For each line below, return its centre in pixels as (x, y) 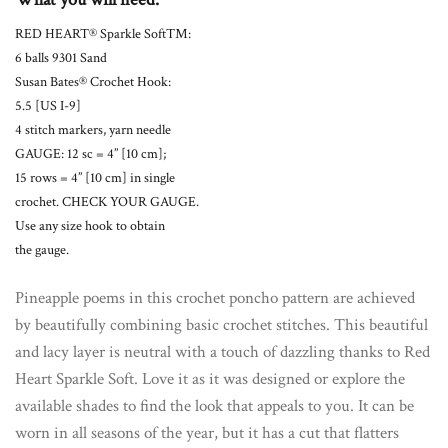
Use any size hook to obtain (90, 226)
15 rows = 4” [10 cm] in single (95, 178)
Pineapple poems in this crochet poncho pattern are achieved (215, 298)
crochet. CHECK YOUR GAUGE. (107, 202)
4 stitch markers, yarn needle (93, 130)
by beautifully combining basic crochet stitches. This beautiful (221, 325)
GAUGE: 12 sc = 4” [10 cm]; (90, 154)
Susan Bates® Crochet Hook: (93, 82)
